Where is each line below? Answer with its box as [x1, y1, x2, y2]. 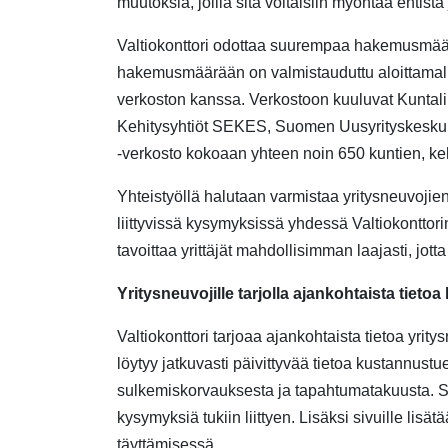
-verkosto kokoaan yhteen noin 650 [117, 145, 369, 162]
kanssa [186, 91, 241, 108]
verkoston [117, 91, 186, 108]
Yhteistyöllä [117, 188, 200, 205]
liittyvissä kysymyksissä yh [117, 215, 305, 232]
